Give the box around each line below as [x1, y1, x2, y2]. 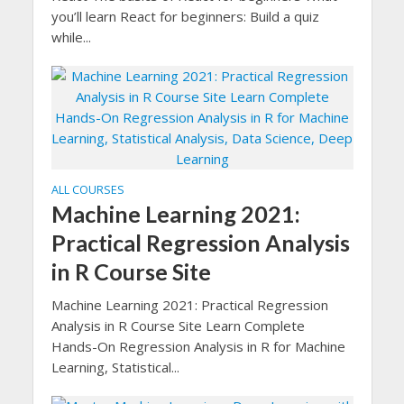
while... [50, 28, 91, 46]
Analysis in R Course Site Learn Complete [50, 317, 305, 335]
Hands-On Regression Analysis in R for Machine [50, 337, 345, 355]
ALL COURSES [50, 182, 124, 197]
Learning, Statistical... [50, 358, 179, 376]
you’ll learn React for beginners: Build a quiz [50, 7, 319, 25]
